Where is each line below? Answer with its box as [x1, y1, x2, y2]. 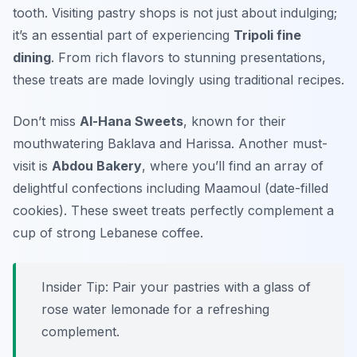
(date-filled [261, 180, 328, 197]
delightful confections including [13, 180, 204, 197]
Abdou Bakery [52, 158, 142, 175]
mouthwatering [13, 135, 108, 152]
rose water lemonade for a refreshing [41, 301, 269, 318]
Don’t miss [13, 113, 80, 130]
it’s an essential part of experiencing [13, 27, 233, 44]
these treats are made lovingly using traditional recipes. [13, 72, 344, 88]
